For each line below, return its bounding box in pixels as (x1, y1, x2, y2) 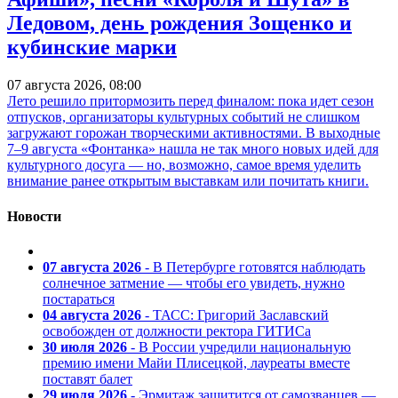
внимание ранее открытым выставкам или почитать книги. (7, 173, 369, 189)
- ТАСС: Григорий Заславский (141, 306, 329, 322)
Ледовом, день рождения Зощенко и (7, 12, 352, 36)
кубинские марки (7, 36, 177, 60)
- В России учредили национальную (127, 338, 351, 354)
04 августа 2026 (43, 306, 141, 322)
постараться (43, 291, 115, 306)
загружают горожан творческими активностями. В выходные (7, 125, 380, 141)
